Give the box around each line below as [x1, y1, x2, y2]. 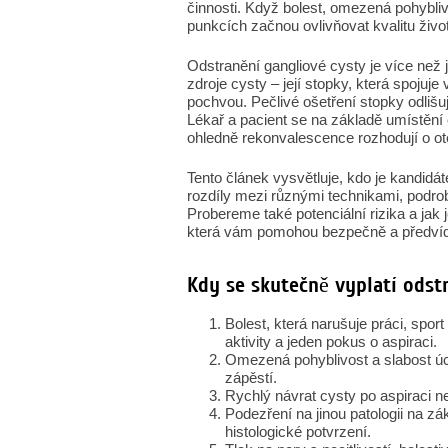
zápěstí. [225, 369, 277, 386]
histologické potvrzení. [225, 423, 371, 440]
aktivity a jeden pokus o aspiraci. [225, 333, 437, 350]
